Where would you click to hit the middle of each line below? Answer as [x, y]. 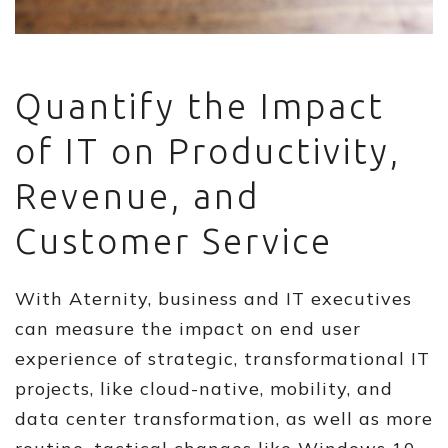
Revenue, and [137, 196]
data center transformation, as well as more [224, 418]
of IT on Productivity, [208, 151]
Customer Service [174, 241]
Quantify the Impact [200, 106]
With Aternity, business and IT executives [213, 298]
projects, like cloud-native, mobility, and [204, 388]
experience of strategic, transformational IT [222, 358]
